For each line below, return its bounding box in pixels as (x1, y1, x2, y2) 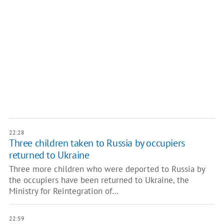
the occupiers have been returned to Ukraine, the (8, 174, 189, 185)
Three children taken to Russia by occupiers (8, 136, 185, 149)
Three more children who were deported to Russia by (8, 163, 205, 174)
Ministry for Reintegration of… (8, 185, 118, 196)
